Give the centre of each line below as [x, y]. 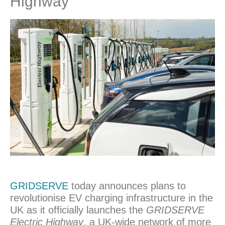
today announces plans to [127, 186]
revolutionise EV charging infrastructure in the [111, 198]
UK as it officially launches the [78, 210]
